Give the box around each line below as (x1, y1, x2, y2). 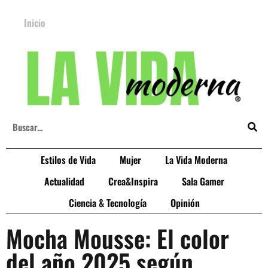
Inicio (24, 16, 45, 30)
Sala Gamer (181, 174, 224, 188)
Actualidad (44, 174, 84, 188)
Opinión (170, 196, 200, 210)
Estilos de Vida (41, 153, 96, 167)
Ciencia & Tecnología (68, 196, 147, 210)
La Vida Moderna (165, 153, 227, 167)
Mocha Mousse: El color (6, 220, 229, 256)
